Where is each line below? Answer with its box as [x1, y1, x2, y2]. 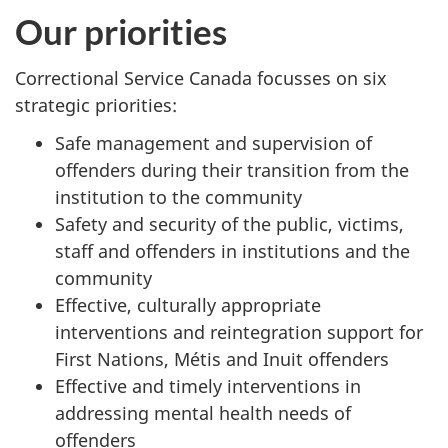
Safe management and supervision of [55, 131, 372, 156]
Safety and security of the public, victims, [55, 212, 404, 237]
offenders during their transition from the [55, 158, 409, 183]
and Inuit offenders [221, 347, 389, 372]
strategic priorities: [15, 92, 177, 117]
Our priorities [15, 10, 227, 53]
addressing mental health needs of [55, 401, 351, 426]
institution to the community [55, 185, 302, 210]
